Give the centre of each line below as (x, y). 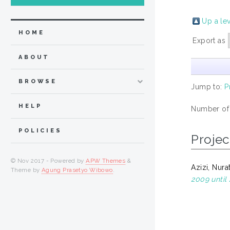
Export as (210, 40)
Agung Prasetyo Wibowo (77, 170)
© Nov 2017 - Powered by (49, 160)
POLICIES (40, 130)
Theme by (26, 170)
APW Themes (106, 160)
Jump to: (208, 87)
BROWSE (38, 82)
